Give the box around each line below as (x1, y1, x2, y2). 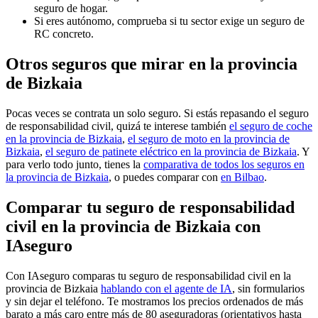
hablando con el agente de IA (101, 282, 232, 295)
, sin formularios (232, 282, 305, 295)
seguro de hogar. (34, 2, 108, 15)
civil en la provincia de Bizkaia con (6, 217, 261, 236)
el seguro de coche (229, 120, 312, 133)
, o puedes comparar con (109, 171, 221, 184)
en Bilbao (221, 171, 264, 184)
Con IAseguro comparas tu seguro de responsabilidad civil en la (6, 269, 291, 282)
